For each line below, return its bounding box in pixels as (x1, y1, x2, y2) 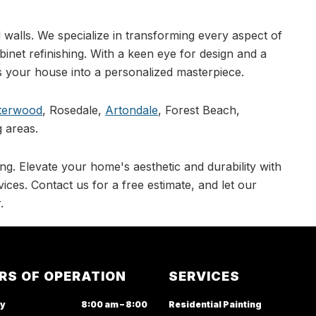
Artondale (105, 102, 158, 117)
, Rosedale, (42, 102, 105, 117)
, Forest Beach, (158, 102, 240, 117)
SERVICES (169, 268, 240, 284)
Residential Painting (169, 298, 262, 310)
